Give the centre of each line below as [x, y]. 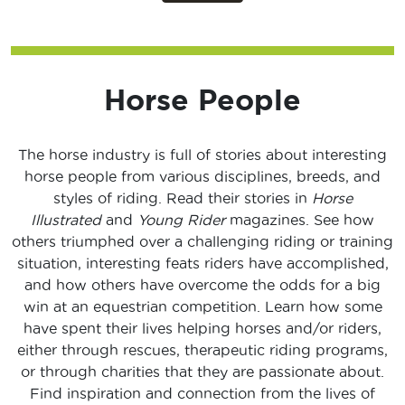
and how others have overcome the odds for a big [202, 285]
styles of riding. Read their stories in [182, 198]
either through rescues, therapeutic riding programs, [202, 350]
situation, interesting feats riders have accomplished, [202, 264]
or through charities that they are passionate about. [202, 372]
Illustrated [68, 220]
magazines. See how [302, 220]
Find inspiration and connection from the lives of [202, 394]
